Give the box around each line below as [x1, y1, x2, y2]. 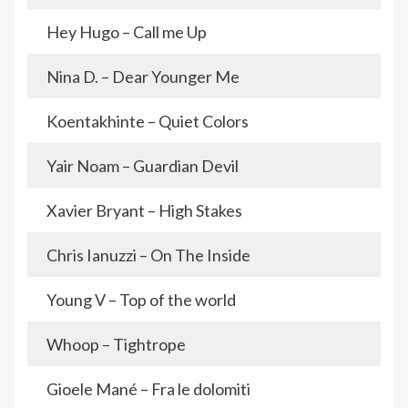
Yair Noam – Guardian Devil [46, 156, 239, 177]
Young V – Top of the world [46, 290, 236, 311]
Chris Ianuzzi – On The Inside [46, 245, 250, 266]
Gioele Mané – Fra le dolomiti [46, 379, 250, 400]
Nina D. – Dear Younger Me [46, 66, 240, 87]
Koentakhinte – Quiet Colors [46, 111, 249, 132]
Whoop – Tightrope [46, 334, 186, 355]
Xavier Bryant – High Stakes [46, 200, 242, 221]
